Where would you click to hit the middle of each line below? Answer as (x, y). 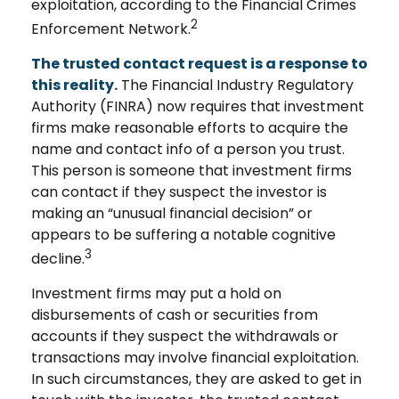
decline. (58, 259)
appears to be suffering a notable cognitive (183, 234)
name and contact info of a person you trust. (188, 149)
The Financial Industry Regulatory (236, 85)
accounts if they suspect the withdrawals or (185, 337)
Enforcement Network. (111, 28)
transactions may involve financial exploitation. (195, 358)
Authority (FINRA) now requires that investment (198, 106)
